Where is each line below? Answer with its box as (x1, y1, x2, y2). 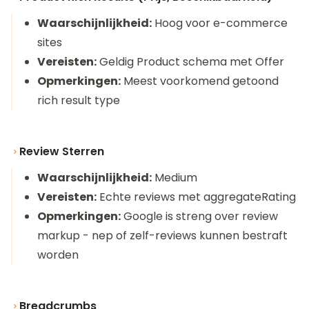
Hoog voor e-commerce (152, 15, 288, 31)
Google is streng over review (121, 208, 278, 224)
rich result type (37, 92, 120, 108)
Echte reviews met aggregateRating (97, 189, 296, 205)
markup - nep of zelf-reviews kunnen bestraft (37, 228, 288, 243)
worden (37, 247, 79, 263)
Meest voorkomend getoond (121, 73, 279, 89)
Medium (152, 170, 197, 186)
